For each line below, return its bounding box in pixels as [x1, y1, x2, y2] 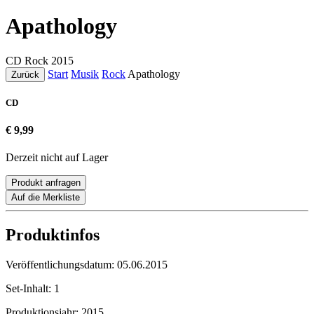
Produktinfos [6, 226, 100, 245]
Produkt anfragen [11, 177, 81, 189]
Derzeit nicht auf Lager [6, 151, 108, 164]
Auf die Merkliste [11, 192, 80, 203]
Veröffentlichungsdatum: [6, 259, 117, 271]
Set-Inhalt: [6, 282, 54, 295]
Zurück [11, 69, 39, 80]
